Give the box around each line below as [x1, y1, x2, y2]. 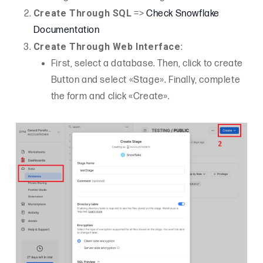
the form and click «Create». [50, 91, 170, 102]
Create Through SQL [33, 8, 132, 19]
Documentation [33, 25, 100, 36]
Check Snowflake [146, 8, 220, 19]
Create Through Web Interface [33, 41, 181, 52]
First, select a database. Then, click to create [50, 58, 244, 69]
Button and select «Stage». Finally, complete [50, 75, 241, 86]
